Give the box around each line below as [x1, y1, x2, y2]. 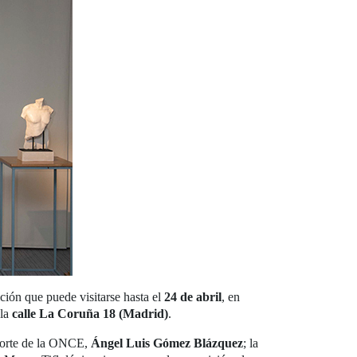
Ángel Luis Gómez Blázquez [91, 336, 243, 351]
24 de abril [164, 290, 222, 304]
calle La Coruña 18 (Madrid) [12, 307, 168, 321]
